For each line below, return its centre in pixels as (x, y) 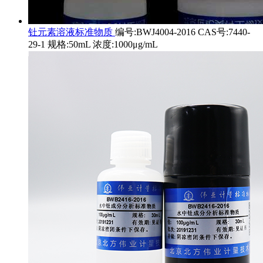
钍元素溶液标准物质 (72, 32)
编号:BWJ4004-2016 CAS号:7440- (183, 32)
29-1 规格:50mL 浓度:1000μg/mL (93, 45)
